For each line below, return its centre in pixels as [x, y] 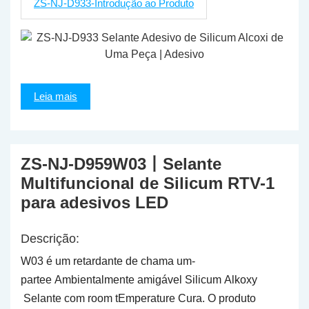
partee [36, 280]
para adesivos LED [94, 202]
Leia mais [56, 96]
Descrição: [50, 239]
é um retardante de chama [110, 261]
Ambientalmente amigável [120, 280]
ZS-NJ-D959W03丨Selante [121, 164]
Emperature [147, 298]
